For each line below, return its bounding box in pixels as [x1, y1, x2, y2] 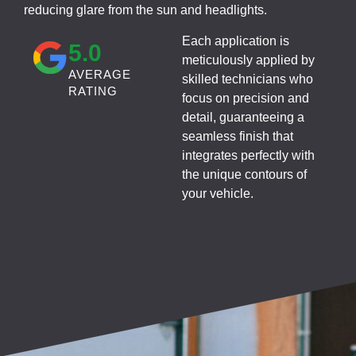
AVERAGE [68, 67, 131, 81]
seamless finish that [182, 129, 294, 143]
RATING [68, 83, 118, 98]
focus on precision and [182, 91, 310, 105]
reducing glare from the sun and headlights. [24, 3, 267, 17]
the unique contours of [182, 167, 308, 181]
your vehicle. [182, 186, 254, 200]
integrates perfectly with [182, 148, 315, 162]
